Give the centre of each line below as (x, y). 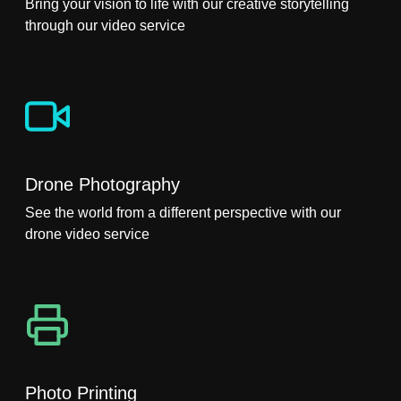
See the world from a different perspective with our (183, 212)
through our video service (105, 25)
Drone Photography (102, 184)
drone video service (87, 234)
